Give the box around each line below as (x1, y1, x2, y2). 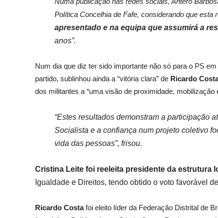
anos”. (54, 36, 76, 45)
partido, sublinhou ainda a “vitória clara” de (35, 74, 170, 83)
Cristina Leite (35, 165, 84, 174)
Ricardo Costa (35, 203, 84, 212)
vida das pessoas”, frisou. (54, 139, 142, 148)
